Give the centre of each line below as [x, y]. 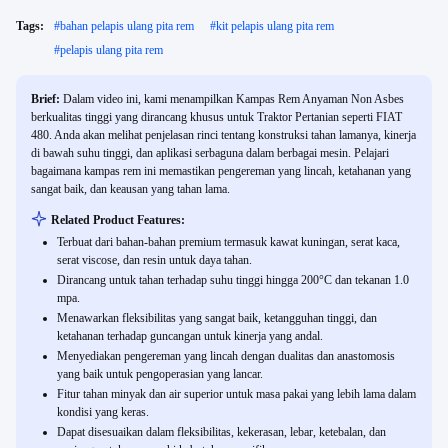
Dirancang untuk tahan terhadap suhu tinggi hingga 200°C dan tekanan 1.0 [233, 280]
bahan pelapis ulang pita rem [127, 26]
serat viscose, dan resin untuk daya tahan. [154, 260]
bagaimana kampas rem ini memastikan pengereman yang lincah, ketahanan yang [221, 171]
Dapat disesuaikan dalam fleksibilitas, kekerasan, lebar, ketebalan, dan [221, 432]
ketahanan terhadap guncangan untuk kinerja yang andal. [190, 336]
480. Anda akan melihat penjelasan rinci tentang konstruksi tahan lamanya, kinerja [223, 135]
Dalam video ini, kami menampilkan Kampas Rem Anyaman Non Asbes [233, 99]
